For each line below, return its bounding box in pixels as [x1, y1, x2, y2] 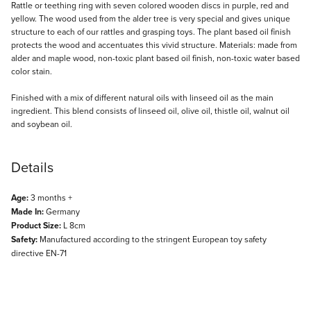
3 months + [28, 191, 72, 203]
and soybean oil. [11, 117, 72, 130]
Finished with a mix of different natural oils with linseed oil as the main [11, 91, 274, 103]
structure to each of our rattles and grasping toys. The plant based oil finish [11, 25, 291, 37]
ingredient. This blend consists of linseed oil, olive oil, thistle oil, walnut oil [11, 104, 289, 117]
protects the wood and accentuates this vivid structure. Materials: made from [11, 38, 297, 51]
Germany [44, 205, 80, 217]
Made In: [11, 205, 44, 218]
